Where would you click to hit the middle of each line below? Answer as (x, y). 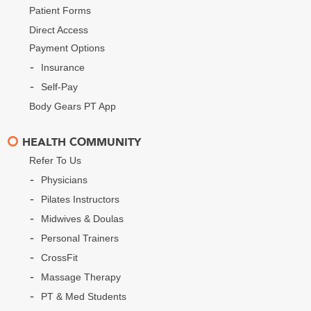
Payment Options (67, 48)
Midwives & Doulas (83, 218)
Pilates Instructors (81, 199)
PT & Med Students (84, 296)
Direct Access (59, 30)
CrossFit (60, 257)
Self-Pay (60, 86)
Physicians (65, 179)
